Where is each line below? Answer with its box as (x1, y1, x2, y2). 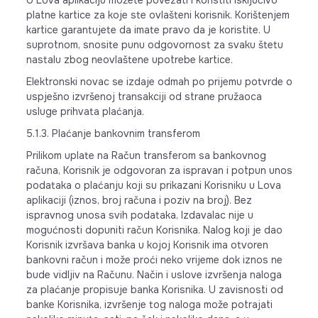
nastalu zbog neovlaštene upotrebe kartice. (26, 53, 233, 66)
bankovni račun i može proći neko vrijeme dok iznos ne (26, 253, 283, 266)
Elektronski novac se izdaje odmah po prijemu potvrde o (26, 75, 292, 88)
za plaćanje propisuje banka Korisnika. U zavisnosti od (26, 283, 283, 296)
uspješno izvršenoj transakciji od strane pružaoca (26, 90, 262, 103)
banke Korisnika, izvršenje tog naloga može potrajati (26, 298, 273, 311)
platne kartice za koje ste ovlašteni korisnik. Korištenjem (26, 9, 290, 21)
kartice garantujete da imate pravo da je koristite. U (26, 23, 270, 36)
